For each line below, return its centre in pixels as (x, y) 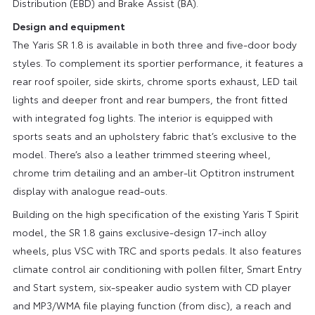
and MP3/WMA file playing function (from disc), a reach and (152, 305)
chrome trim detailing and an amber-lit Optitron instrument (153, 172)
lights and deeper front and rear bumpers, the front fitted (150, 99)
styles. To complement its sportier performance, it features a (157, 62)
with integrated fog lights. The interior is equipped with (142, 117)
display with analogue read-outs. (90, 190)
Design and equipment (69, 26)
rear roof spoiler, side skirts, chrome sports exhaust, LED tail (155, 81)
